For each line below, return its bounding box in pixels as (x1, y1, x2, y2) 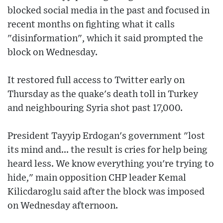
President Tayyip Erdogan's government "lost (7, 131, 205, 141)
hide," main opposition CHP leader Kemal (7, 173, 186, 183)
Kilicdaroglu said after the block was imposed (7, 187, 205, 197)
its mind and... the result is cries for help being (7, 145, 208, 155)
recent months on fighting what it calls (7, 19, 175, 29)
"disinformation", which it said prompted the (7, 33, 203, 43)
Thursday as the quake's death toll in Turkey (7, 89, 198, 99)
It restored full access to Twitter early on (7, 75, 185, 85)
